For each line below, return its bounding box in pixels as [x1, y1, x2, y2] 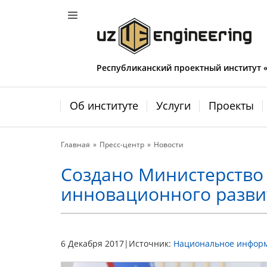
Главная [61, 139, 90, 150]
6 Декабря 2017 [61, 238, 124, 249]
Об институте [70, 98, 138, 113]
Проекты [209, 98, 254, 113]
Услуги [156, 98, 191, 113]
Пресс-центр [100, 139, 144, 150]
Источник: [129, 238, 173, 249]
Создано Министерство [61, 162, 263, 187]
